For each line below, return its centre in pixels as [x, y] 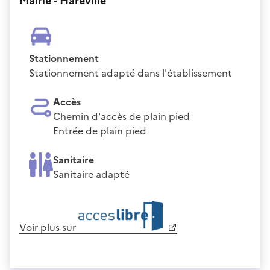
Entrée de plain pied [100, 130]
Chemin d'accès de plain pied [121, 116]
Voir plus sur [49, 227]
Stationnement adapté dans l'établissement [130, 73]
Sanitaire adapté [91, 174]
